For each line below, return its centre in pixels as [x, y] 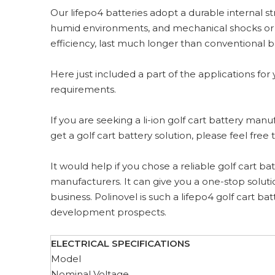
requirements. [83, 89]
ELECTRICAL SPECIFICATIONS [121, 243]
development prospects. [108, 212]
